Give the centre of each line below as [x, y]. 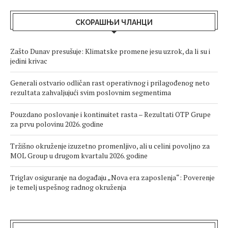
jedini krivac [29, 61]
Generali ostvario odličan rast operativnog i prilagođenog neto [110, 83]
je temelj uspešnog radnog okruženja [68, 187]
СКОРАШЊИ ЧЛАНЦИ [114, 23]
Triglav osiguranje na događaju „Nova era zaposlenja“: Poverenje [112, 178]
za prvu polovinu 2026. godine [57, 124]
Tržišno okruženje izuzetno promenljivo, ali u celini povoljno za [110, 146]
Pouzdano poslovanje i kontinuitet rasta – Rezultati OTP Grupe [110, 115]
